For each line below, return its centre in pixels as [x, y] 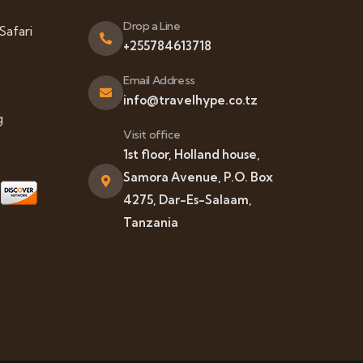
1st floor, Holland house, [192, 154]
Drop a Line [152, 26]
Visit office [152, 135]
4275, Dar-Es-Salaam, [188, 200]
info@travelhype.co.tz [190, 100]
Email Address [159, 80]
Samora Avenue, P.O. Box [198, 177]
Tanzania [151, 222]
